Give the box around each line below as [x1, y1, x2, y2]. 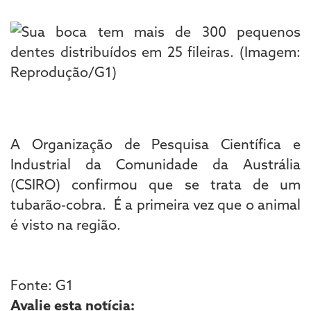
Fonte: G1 [10, 276, 73, 294]
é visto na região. [10, 215, 121, 233]
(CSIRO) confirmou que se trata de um [10, 175, 301, 193]
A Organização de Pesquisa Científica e [10, 135, 301, 153]
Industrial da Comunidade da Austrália [10, 155, 301, 173]
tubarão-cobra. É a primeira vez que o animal [10, 195, 301, 213]
